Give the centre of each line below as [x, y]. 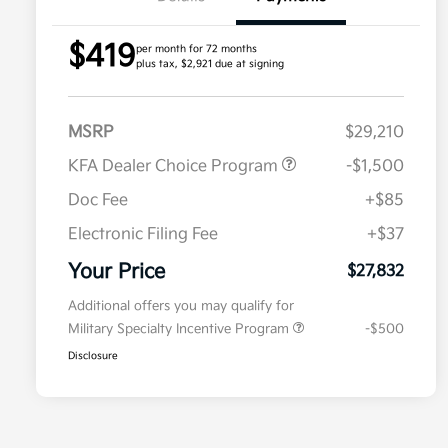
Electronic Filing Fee [143, 235]
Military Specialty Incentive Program [180, 329]
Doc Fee [98, 201]
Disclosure [93, 356]
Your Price [116, 272]
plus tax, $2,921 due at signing [210, 64]
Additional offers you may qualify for [181, 306]
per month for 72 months [196, 49]
